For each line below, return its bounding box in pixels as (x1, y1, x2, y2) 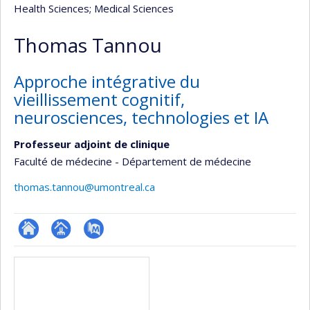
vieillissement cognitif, (14, 88, 185, 111)
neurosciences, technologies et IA (14, 106, 268, 129)
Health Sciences (14, 1, 89, 15)
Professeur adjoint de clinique (14, 136, 170, 151)
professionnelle (51, 258, 124, 272)
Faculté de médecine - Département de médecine (14, 154, 251, 168)
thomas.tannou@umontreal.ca (14, 180, 155, 194)
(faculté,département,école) (51, 275, 184, 289)
